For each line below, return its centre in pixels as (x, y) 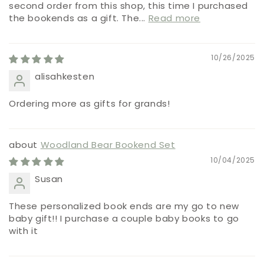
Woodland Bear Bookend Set (108, 145)
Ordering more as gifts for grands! (90, 104)
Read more (174, 18)
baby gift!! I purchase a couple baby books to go (124, 219)
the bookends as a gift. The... (79, 18)
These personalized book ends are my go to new (124, 206)
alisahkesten (65, 77)
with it (24, 231)
